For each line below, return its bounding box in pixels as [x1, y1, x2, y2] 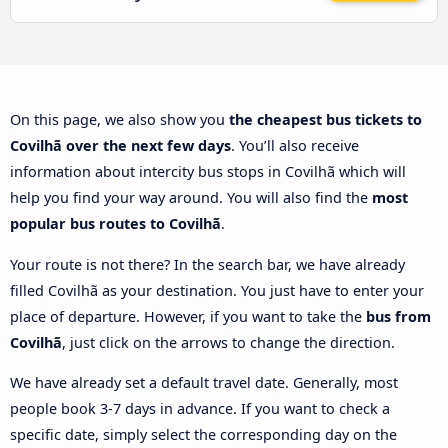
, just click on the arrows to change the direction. [62, 332, 395, 352]
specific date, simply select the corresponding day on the [10, 425, 397, 445]
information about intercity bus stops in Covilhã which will [10, 162, 406, 182]
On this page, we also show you [10, 110, 229, 130]
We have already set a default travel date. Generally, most [10, 373, 398, 393]
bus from [366, 306, 431, 326]
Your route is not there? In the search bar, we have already [10, 254, 405, 274]
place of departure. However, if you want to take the [10, 306, 366, 326]
